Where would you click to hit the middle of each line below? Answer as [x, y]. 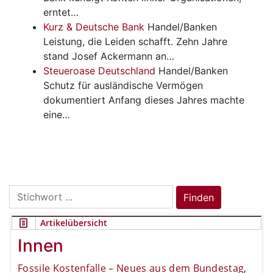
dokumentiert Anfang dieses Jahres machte [144, 100]
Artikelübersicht [74, 222]
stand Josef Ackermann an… [109, 56]
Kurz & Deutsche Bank [94, 27]
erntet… [61, 12]
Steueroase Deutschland [99, 70]
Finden [199, 197]
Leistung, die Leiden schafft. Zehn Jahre [135, 41]
